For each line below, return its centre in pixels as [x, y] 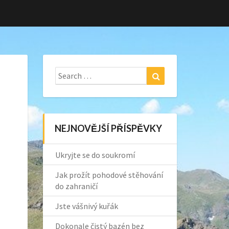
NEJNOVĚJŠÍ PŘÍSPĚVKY [108, 128]
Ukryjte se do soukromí [95, 155]
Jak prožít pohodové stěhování [109, 175]
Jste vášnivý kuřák [86, 206]
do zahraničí [76, 186]
